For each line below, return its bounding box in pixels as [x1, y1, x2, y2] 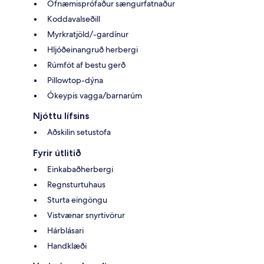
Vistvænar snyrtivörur [47, 210, 125, 221]
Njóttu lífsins [33, 110, 89, 122]
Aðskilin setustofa [47, 127, 111, 138]
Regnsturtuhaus [47, 179, 105, 190]
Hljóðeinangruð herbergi [47, 44, 138, 55]
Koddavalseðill [47, 14, 100, 25]
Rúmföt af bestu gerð [47, 60, 126, 71]
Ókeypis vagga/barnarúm [47, 90, 142, 101]
